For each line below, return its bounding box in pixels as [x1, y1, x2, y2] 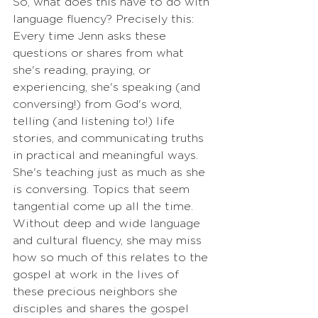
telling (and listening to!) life [13, 116, 178, 127]
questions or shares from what [13, 48, 187, 59]
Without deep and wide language [13, 218, 204, 229]
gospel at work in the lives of [13, 269, 182, 280]
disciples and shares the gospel [13, 303, 192, 314]
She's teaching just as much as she [13, 167, 209, 178]
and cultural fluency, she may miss [13, 235, 205, 246]
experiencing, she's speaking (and [13, 82, 204, 93]
